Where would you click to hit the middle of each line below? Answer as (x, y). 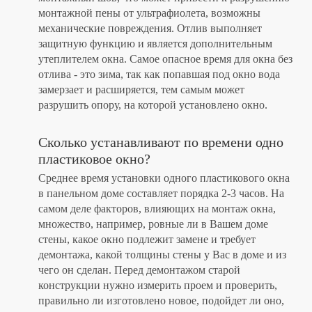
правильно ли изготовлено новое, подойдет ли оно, (161, 301)
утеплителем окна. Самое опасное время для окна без (165, 59)
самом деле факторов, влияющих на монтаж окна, (157, 209)
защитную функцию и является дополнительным (155, 44)
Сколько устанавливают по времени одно (161, 142)
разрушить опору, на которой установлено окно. (153, 105)
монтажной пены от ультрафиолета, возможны (149, 13)
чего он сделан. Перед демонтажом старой (139, 270)
